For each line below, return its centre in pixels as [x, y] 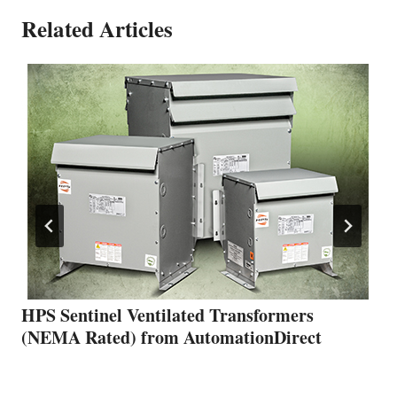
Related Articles [97, 28]
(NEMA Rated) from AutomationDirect [171, 338]
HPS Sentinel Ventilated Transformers [167, 315]
